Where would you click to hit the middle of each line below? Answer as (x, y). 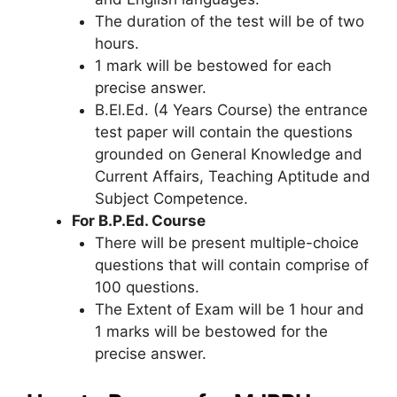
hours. (117, 43)
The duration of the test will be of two (229, 21)
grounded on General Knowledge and (228, 154)
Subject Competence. (171, 198)
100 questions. (147, 287)
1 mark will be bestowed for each (213, 65)
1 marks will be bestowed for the (211, 331)
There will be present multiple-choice (226, 242)
